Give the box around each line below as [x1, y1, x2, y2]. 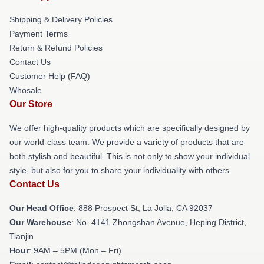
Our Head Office [9, 203, 74, 213]
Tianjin [9, 232, 34, 241]
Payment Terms [9, 29, 68, 38]
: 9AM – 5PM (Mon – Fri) [29, 246, 121, 255]
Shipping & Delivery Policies [9, 15, 113, 24]
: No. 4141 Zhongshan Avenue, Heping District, [71, 217, 246, 227]
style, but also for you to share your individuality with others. [9, 166, 232, 175]
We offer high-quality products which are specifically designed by [9, 123, 250, 133]
